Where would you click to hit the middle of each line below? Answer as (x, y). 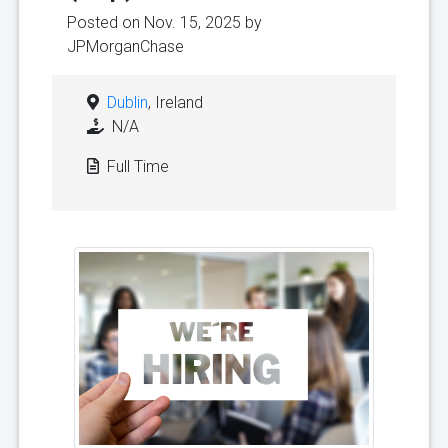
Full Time (136, 166)
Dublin (127, 102)
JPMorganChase (125, 46)
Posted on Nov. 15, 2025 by (164, 22)
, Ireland (175, 102)
